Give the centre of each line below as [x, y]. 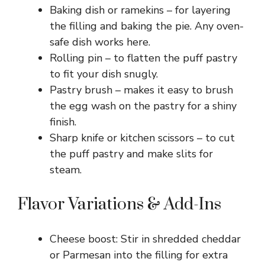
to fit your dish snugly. [104, 74]
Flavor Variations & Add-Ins [119, 205]
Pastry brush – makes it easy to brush [141, 90]
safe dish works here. [100, 42]
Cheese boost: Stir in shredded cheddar [145, 239]
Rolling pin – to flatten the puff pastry [143, 58]
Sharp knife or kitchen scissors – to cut [142, 138]
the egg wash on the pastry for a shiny [143, 106]
